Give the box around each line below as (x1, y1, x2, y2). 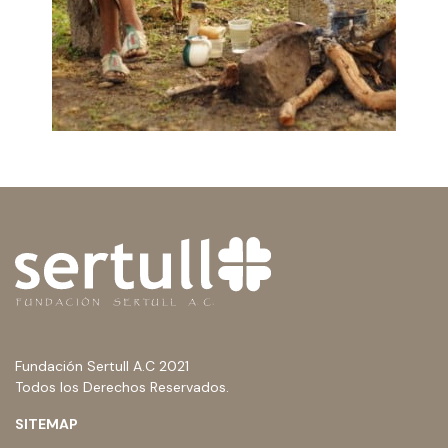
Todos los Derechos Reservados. (15, 377, 229, 396)
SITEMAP (15, 414, 78, 433)
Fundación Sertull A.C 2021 (15, 356, 189, 375)
